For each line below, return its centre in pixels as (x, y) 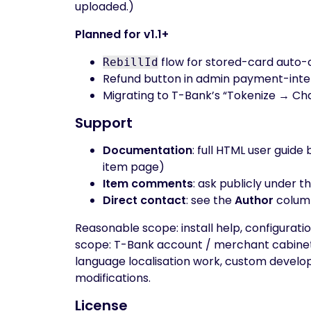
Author (254, 200)
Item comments (148, 184)
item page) (134, 167)
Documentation (148, 150)
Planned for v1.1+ (122, 34)
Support (104, 123)
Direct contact (144, 200)
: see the (210, 200)
